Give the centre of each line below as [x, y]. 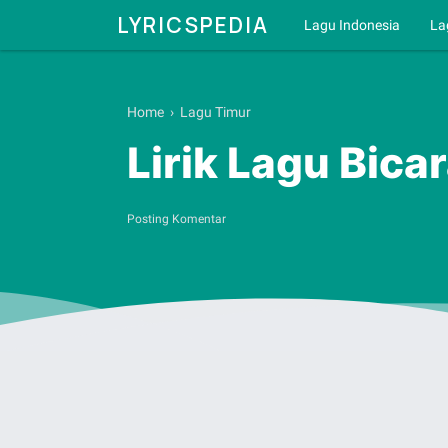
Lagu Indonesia [352, 25]
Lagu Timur [215, 112]
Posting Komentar [176, 218]
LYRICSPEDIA [193, 25]
